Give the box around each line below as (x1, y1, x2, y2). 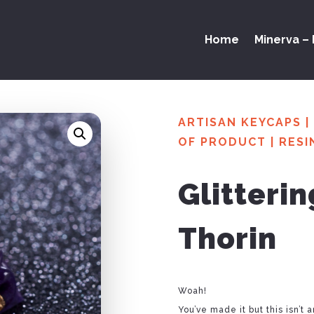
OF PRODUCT (177, 135, 266, 149)
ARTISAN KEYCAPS (177, 115, 301, 129)
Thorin (177, 221, 277, 257)
